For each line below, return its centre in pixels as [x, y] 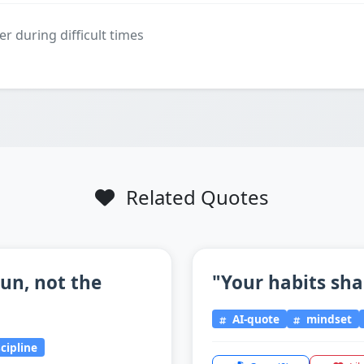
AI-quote [254, 318]
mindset [328, 318]
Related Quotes [195, 197]
